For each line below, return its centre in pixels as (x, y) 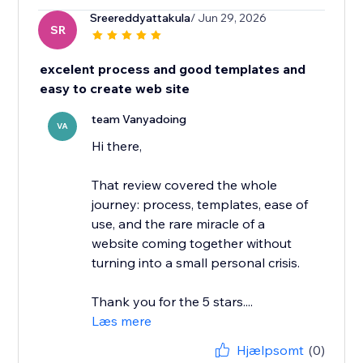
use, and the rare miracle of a (179, 224)
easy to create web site (115, 89)
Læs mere (122, 321)
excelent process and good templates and (173, 69)
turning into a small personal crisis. (196, 263)
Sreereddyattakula (141, 18)
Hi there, (117, 146)
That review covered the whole (185, 185)
